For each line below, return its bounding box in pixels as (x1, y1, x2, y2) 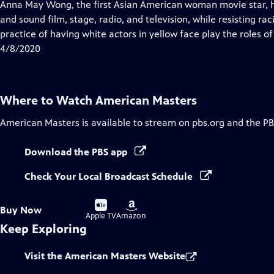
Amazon (116, 211, 146, 221)
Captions (73, 28, 112, 39)
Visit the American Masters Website (24, 250, 185, 262)
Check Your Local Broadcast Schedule (24, 171, 195, 182)
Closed (73, 13, 103, 24)
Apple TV (86, 211, 116, 221)
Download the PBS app (24, 146, 130, 158)
